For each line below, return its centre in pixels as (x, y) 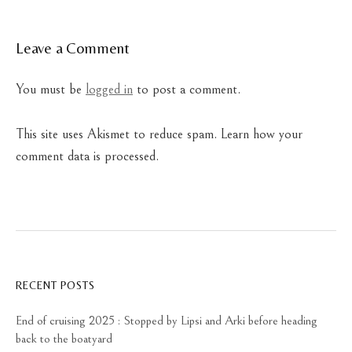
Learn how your (262, 134)
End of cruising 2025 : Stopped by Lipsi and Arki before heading (167, 321)
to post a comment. (187, 90)
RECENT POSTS (56, 285)
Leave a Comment (73, 48)
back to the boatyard (66, 339)
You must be (51, 90)
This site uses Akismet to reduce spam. (118, 134)
